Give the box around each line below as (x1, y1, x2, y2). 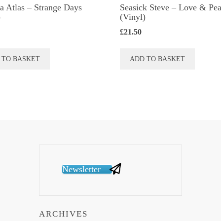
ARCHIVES (39, 209, 88, 219)
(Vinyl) (120, 12, 146, 22)
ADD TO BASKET (130, 55, 185, 63)
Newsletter (62, 164, 101, 174)
